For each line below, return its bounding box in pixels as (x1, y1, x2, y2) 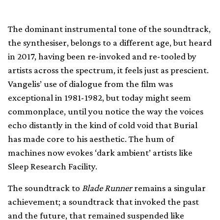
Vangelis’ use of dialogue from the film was (8, 78, 173, 89)
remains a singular (132, 182, 206, 193)
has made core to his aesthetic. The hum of (8, 133, 174, 144)
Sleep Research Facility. (8, 161, 97, 171)
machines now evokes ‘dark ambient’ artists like (8, 147, 192, 158)
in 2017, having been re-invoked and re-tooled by (8, 51, 196, 61)
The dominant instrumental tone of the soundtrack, (8, 23, 211, 34)
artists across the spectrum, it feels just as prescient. (8, 64, 209, 75)
